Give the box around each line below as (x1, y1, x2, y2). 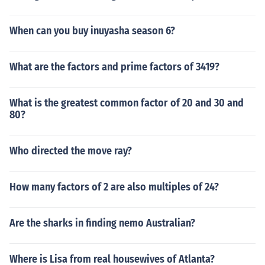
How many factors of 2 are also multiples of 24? (9, 180, 219, 193)
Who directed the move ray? (9, 144, 132, 157)
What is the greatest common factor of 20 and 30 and (9, 96, 244, 109)
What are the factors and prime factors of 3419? (9, 60, 219, 73)
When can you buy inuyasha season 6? (9, 24, 175, 37)
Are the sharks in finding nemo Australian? (9, 216, 195, 230)
